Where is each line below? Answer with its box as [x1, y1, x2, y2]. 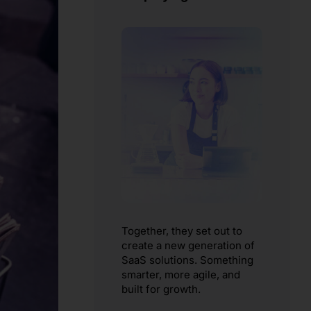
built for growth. [121, 283, 201, 296]
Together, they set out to [121, 224, 243, 238]
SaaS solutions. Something [121, 253, 254, 267]
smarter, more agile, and [121, 268, 241, 282]
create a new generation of [121, 239, 255, 253]
